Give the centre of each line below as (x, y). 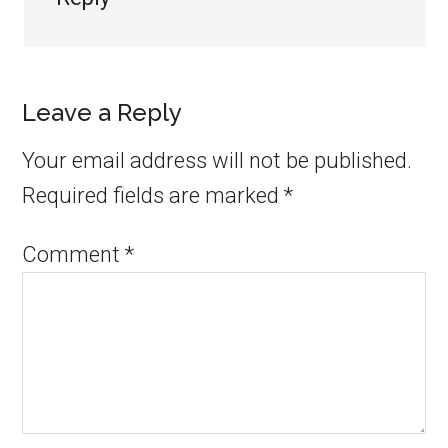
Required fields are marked (153, 195)
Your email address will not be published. (217, 160)
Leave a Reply (102, 112)
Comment (74, 254)
